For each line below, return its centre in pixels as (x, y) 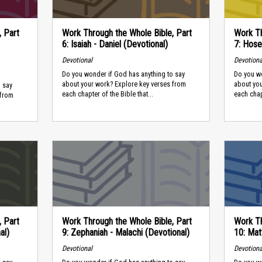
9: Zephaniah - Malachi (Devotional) (125, 232)
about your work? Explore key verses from (124, 84)
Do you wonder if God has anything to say (123, 74)
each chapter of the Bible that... (107, 94)
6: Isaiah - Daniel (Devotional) (115, 44)
